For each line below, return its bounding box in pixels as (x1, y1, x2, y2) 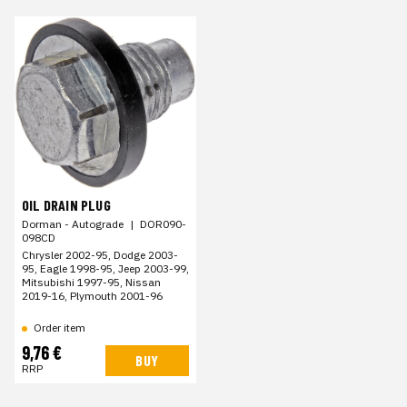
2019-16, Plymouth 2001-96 (22, 288, 163, 303)
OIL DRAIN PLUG (22, 195, 111, 213)
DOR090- (140, 216, 186, 231)
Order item (34, 320, 85, 334)
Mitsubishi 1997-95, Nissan (22, 274, 161, 289)
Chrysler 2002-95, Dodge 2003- (22, 247, 178, 262)
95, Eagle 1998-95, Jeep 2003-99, (22, 261, 189, 275)
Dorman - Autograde (22, 216, 124, 231)
